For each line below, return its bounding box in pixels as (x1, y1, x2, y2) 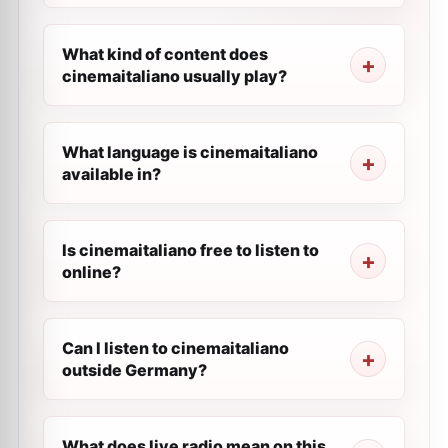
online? (62, 262, 121, 282)
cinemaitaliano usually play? (62, 66, 287, 86)
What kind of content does (62, 44, 268, 64)
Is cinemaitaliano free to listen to (62, 240, 319, 260)
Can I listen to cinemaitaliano (62, 338, 289, 358)
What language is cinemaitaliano (62, 142, 318, 162)
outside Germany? (62, 360, 207, 380)
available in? (62, 164, 161, 184)
